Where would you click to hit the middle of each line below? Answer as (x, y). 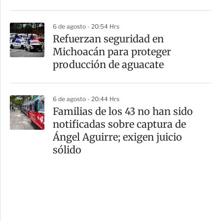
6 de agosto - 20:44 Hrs (86, 99)
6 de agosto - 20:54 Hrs (86, 26)
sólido (67, 149)
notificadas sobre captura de (119, 124)
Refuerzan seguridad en (108, 38)
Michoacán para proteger (112, 51)
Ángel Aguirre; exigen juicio (117, 137)
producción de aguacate (108, 64)
